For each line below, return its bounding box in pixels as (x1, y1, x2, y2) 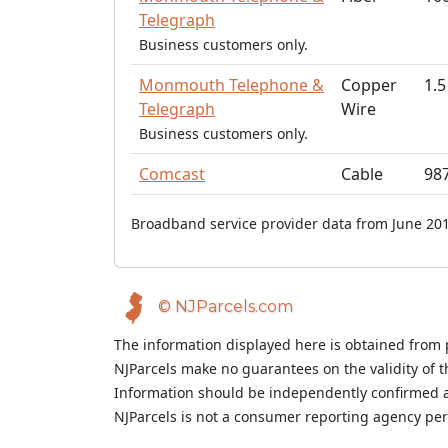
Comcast (139, 163, 205, 185)
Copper (341, 74, 397, 96)
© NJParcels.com (154, 297, 293, 317)
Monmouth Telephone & (139, 74, 324, 96)
